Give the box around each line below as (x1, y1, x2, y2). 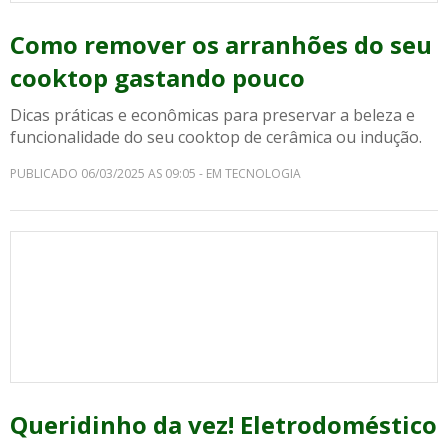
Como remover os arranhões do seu (10, 28, 432, 61)
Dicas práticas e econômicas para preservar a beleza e (10, 104, 415, 126)
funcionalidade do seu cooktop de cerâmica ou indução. (10, 126, 422, 148)
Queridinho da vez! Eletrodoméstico (10, 408, 437, 441)
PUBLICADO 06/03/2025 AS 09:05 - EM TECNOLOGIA (10, 165, 301, 182)
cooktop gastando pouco (10, 61, 305, 94)
